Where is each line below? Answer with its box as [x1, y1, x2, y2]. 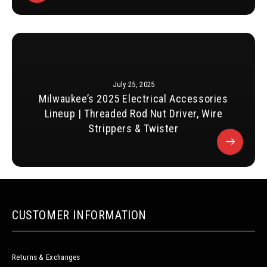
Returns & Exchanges [12, 253, 80, 262]
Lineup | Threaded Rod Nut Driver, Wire [44, 107, 223, 120]
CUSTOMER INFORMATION [12, 208, 147, 223]
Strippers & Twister [88, 122, 179, 135]
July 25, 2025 [112, 80, 155, 89]
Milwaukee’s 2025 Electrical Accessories [39, 92, 228, 105]
